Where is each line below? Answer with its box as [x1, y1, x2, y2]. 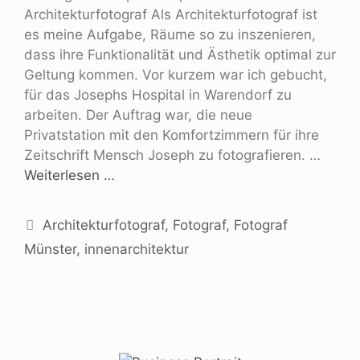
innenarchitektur [84, 240, 189, 257]
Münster [24, 240, 76, 257]
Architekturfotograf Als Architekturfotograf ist [24, 6, 317, 22]
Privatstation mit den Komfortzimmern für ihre [24, 126, 319, 143]
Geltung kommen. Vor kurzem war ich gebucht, [24, 66, 327, 83]
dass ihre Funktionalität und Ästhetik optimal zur [24, 46, 336, 63]
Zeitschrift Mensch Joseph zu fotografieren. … [24, 146, 321, 163]
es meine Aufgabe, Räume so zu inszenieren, [24, 26, 316, 43]
